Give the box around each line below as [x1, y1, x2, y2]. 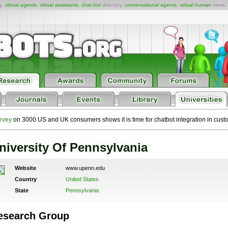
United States [65, 176, 99, 182]
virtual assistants [40, 2, 78, 8]
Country [14, 176, 37, 182]
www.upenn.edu [65, 165, 105, 171]
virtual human [180, 2, 211, 8]
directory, [101, 2, 125, 8]
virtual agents [5, 2, 37, 8]
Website [14, 165, 36, 171]
